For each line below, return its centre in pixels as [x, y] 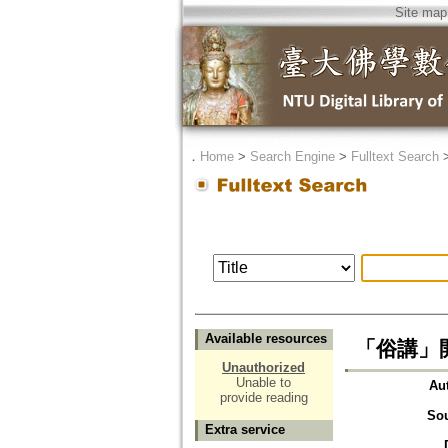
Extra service [244, 430]
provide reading [263, 398]
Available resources [265, 339]
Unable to [263, 383]
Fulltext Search [394, 156]
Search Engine [292, 156]
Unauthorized [263, 368]
